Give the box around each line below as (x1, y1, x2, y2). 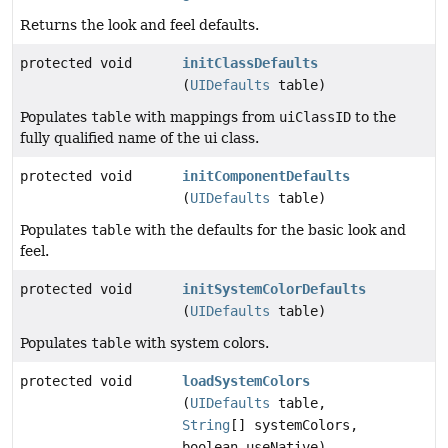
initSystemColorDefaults (182, 280, 366, 297)
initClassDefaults (182, 54, 318, 71)
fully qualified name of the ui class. (20, 129, 259, 146)
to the (351, 108, 396, 125)
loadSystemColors (182, 372, 310, 389)
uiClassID (279, 108, 351, 125)
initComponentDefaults (182, 167, 350, 184)
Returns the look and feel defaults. (20, 16, 259, 33)
